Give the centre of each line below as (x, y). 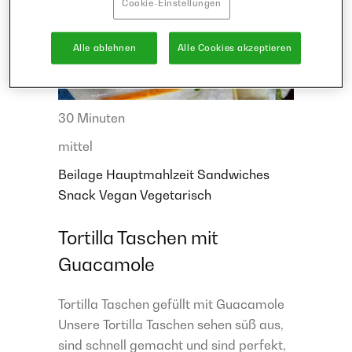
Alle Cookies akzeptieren (235, 48)
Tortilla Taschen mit (138, 238)
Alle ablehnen (104, 48)
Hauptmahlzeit (152, 175)
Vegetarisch (176, 195)
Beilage (82, 175)
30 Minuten (92, 118)
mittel (75, 147)
